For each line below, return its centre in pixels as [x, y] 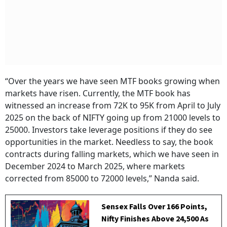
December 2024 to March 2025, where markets [95, 166]
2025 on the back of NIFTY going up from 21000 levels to [113, 118]
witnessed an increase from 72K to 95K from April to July [113, 105]
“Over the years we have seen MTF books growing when [112, 81]
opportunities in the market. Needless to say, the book [109, 142]
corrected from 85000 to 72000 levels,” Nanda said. [102, 178]
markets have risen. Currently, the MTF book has [98, 93]
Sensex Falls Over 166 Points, [155, 207]
